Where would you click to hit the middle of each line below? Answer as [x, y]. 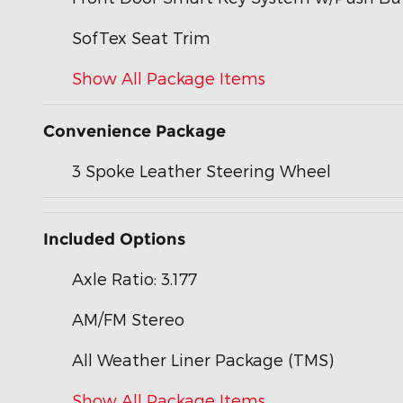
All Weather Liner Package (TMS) [203, 359]
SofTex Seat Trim [141, 37]
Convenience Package [134, 131]
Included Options [114, 239]
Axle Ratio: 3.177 [134, 278]
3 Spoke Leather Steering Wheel [201, 170]
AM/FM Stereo [128, 318]
